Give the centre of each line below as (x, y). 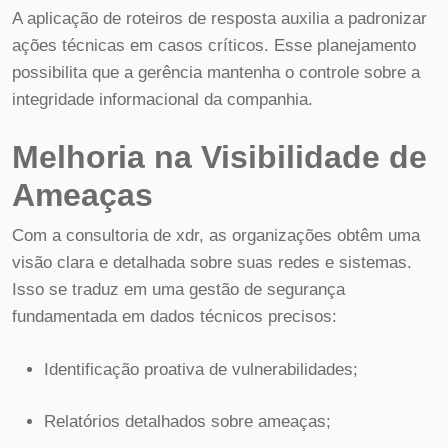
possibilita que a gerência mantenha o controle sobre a (216, 72)
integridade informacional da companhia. (162, 99)
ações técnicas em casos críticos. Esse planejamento (214, 45)
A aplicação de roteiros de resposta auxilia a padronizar (219, 18)
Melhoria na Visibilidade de (219, 157)
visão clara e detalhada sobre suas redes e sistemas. (212, 263)
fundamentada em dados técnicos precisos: (174, 317)
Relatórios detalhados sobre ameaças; (187, 422)
